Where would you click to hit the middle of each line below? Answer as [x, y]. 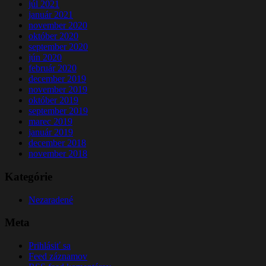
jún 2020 [45, 58]
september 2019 [58, 111]
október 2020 [53, 36]
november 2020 [58, 26]
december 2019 [57, 79]
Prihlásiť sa [50, 246]
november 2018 [58, 154]
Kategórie [28, 177]
